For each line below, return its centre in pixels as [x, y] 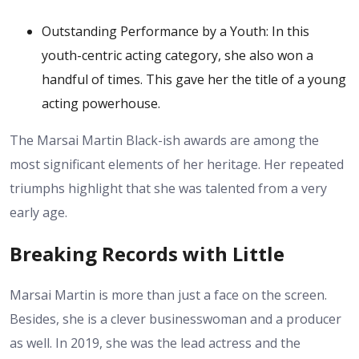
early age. [38, 212]
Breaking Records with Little [147, 253]
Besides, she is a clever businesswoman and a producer [175, 319]
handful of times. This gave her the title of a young [194, 79]
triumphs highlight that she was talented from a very [168, 188]
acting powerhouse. [101, 103]
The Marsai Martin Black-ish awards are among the [164, 140]
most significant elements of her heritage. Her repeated [177, 164]
